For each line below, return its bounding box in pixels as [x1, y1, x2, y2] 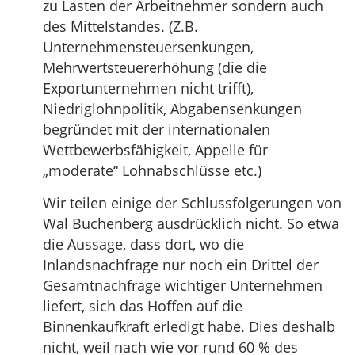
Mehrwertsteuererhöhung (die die [43, 57, 267, 77]
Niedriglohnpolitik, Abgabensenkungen [43, 98, 302, 118]
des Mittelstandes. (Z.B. [43, 16, 198, 36]
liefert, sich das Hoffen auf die [43, 296, 242, 315]
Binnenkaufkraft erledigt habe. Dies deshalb [43, 316, 335, 336]
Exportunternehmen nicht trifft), [43, 78, 254, 97]
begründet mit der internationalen [43, 119, 270, 139]
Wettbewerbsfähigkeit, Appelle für [43, 139, 268, 159]
